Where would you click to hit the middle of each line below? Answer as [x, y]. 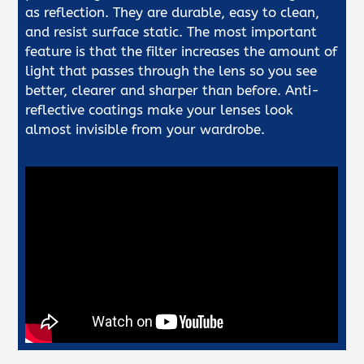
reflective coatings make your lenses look [160, 109]
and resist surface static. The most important [171, 31]
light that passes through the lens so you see [171, 70]
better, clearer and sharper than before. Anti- [173, 90]
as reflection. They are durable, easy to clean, [173, 12]
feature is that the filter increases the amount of [182, 51]
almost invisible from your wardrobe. [145, 129]
